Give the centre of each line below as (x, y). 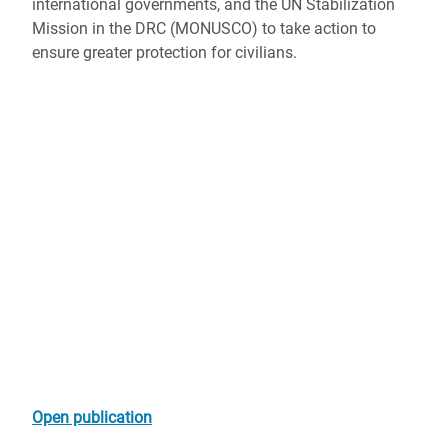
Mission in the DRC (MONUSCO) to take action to (204, 28)
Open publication (92, 417)
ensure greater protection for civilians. (164, 52)
